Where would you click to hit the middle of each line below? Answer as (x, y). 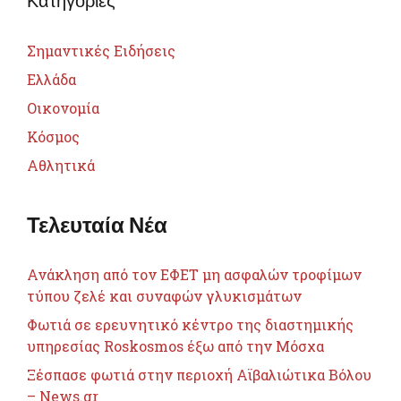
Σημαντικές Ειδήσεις (101, 50)
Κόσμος (53, 136)
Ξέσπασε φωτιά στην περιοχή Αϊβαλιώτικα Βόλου (199, 374)
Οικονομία (63, 107)
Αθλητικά (61, 165)
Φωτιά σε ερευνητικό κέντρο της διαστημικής (190, 324)
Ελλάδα (51, 79)
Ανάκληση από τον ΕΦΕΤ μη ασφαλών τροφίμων (194, 274)
